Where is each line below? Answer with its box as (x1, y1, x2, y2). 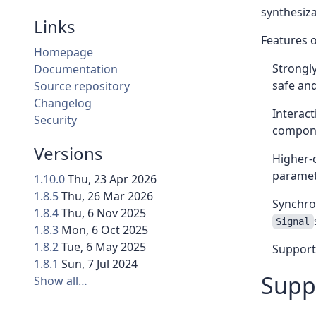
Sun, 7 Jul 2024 (61, 256, 138, 272)
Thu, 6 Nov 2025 (61, 205, 146, 221)
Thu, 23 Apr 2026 (68, 171, 157, 188)
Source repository (34, 78, 130, 95)
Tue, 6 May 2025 (61, 239, 146, 255)
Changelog (34, 95, 92, 111)
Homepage (34, 44, 93, 61)
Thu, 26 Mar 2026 (61, 188, 153, 205)
